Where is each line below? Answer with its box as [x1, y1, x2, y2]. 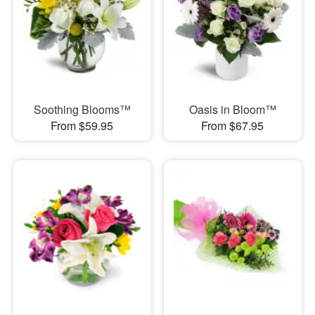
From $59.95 [51, 117, 114, 134]
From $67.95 [201, 117, 264, 134]
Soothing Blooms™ [33, 101, 131, 118]
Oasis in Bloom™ [188, 101, 276, 118]
